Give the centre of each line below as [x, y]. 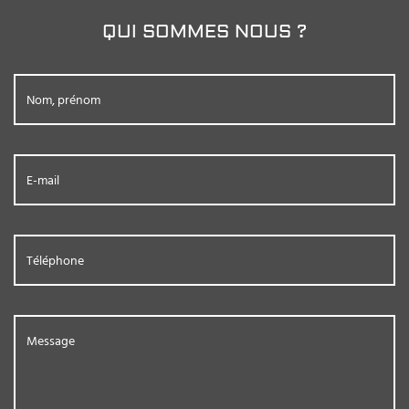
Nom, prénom [64, 101]
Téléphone [56, 262]
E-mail [43, 181]
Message [51, 342]
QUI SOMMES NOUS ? [204, 31]
